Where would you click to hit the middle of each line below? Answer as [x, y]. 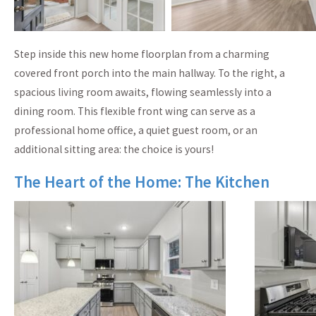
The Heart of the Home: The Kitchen [142, 181]
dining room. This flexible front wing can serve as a [135, 111]
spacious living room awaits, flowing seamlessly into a [143, 92]
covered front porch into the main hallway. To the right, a [150, 73]
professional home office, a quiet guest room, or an [136, 130]
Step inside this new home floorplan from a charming [142, 54]
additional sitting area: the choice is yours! [114, 149]
